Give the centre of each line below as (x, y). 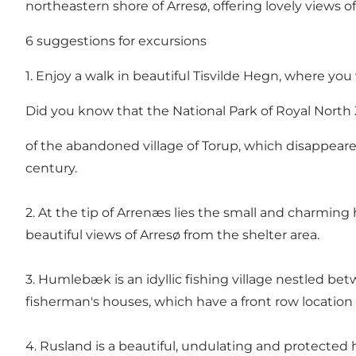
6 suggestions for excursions (116, 41)
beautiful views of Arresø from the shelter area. (172, 234)
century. (51, 168)
